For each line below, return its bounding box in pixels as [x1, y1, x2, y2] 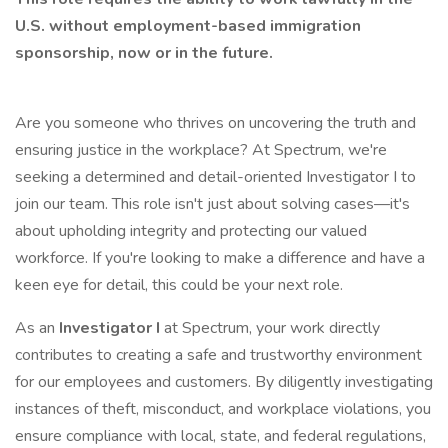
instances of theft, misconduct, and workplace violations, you [15, 398, 431, 420]
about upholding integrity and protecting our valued [15, 220, 367, 242]
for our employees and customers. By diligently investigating [15, 371, 433, 393]
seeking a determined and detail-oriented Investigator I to [15, 166, 416, 188]
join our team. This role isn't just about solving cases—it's [15, 193, 410, 215]
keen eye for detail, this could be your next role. [15, 274, 351, 296]
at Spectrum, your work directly [164, 317, 380, 339]
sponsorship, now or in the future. [15, 42, 273, 64]
